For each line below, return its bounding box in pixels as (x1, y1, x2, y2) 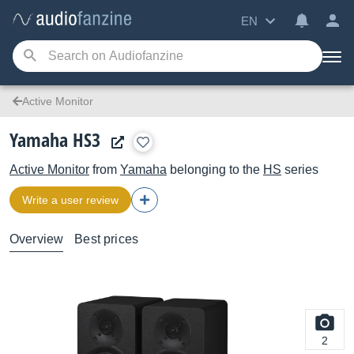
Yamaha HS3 (9, 126, 100, 153)
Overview (9, 232, 64, 246)
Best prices (74, 232, 139, 246)
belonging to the (167, 163, 263, 176)
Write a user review (22, 194, 119, 206)
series (281, 163, 318, 176)
